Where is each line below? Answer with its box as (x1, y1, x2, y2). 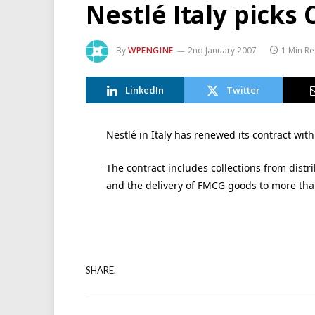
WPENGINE (128, 44, 174, 57)
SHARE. (86, 264, 116, 276)
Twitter (226, 83, 260, 96)
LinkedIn (124, 83, 164, 96)
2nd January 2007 (187, 44, 257, 57)
